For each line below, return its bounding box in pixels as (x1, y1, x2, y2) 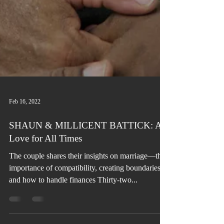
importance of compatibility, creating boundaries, (9, 213, 162, 221)
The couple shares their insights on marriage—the (9, 201, 165, 209)
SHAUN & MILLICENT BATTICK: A (9, 169, 161, 180)
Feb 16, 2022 (9, 147, 40, 154)
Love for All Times (9, 182, 82, 193)
